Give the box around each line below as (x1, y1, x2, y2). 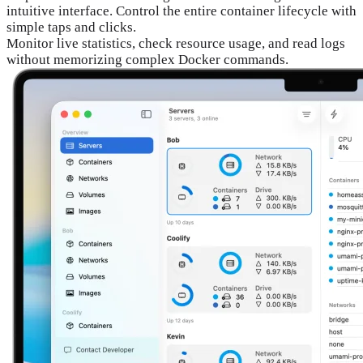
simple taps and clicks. (6, 19, 136, 35)
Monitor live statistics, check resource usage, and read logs (6, 35, 345, 51)
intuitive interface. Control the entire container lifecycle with (6, 2, 357, 19)
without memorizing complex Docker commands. (6, 51, 288, 67)
